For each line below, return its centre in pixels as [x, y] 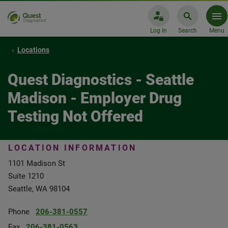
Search [188, 31]
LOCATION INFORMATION [73, 148]
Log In [159, 31]
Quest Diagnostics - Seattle [101, 80]
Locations [33, 50]
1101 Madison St [37, 163]
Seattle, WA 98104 [39, 189]
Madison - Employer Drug [95, 98]
